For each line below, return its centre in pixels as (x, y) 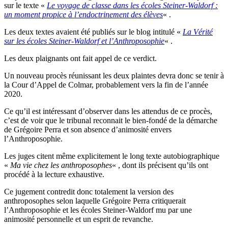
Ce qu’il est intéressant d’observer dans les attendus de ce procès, (108, 111)
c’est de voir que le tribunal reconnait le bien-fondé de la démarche (111, 121)
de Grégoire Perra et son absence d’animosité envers (88, 130)
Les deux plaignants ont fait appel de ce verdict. (80, 59)
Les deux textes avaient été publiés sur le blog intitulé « (93, 32)
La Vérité (198, 32)
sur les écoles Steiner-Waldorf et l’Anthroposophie (84, 41)
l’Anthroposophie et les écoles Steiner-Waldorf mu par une (98, 210)
